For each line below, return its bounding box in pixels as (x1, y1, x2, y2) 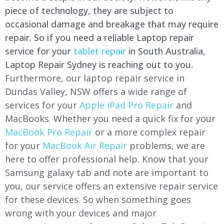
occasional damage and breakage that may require (5, 18, 218, 30)
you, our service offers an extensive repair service (5, 180, 218, 192)
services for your (5, 99, 79, 111)
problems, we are (127, 139, 205, 151)
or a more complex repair (92, 126, 205, 138)
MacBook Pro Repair (5, 126, 92, 138)
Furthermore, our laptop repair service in (5, 72, 187, 84)
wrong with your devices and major (5, 207, 156, 219)
